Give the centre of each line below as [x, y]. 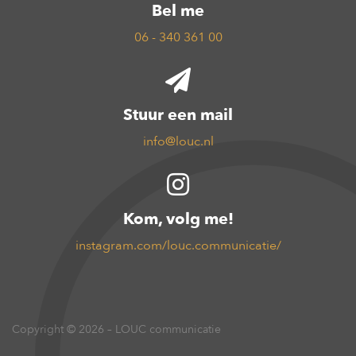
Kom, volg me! [178, 219]
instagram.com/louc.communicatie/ [178, 246]
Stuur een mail [178, 115]
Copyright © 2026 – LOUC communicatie [116, 329]
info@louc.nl [178, 141]
